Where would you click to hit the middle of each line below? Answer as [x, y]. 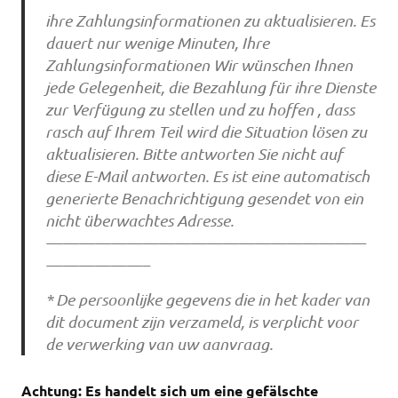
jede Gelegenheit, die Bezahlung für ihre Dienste [210, 88]
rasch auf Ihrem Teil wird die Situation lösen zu [206, 132]
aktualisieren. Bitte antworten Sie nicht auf [194, 154]
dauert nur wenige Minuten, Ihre [157, 43]
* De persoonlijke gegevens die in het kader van [207, 299]
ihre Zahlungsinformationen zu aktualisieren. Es [210, 21]
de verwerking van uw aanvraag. [159, 343]
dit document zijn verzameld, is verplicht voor [201, 321]
